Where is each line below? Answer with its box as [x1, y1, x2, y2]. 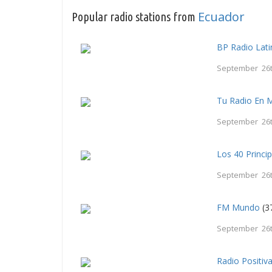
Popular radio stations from [72, 10, 198, 24]
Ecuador [198, 8, 245, 25]
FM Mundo [217, 202, 260, 214]
